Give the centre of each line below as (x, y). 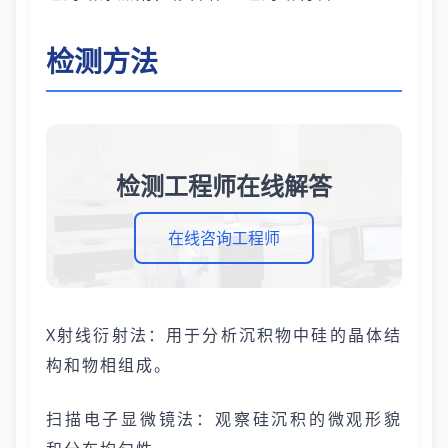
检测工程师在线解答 (224, 185)
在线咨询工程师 (224, 238)
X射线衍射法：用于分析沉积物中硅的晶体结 (224, 335)
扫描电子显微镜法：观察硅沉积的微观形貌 (224, 419)
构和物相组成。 (109, 365)
